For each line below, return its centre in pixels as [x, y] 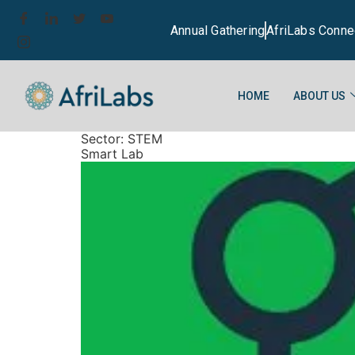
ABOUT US [319, 95]
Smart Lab [112, 154]
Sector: [104, 139]
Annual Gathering [218, 30]
